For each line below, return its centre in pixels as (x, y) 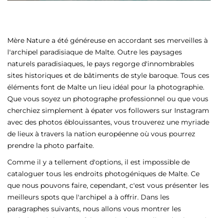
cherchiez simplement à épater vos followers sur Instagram (108, 110)
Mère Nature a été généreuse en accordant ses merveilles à (108, 40)
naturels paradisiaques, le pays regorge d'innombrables (101, 64)
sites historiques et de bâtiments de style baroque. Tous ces (108, 75)
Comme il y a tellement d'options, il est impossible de (99, 162)
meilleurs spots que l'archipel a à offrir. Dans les (88, 197)
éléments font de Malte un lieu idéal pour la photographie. (106, 87)
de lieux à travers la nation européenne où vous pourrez (101, 134)
